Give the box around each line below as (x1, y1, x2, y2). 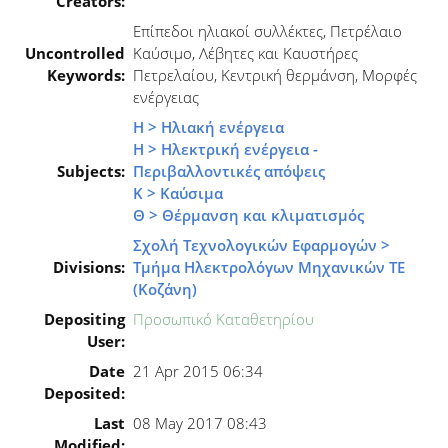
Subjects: (57, 161, 125, 182)
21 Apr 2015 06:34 (133, 361, 263, 382)
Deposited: (44, 383, 125, 404)
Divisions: (53, 257, 125, 278)
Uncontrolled (25, 43, 125, 64)
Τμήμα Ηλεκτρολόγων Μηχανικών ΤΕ (133, 257, 405, 278)
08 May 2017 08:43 (133, 413, 267, 434)
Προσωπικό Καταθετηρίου (133, 309, 314, 330)
